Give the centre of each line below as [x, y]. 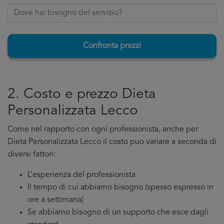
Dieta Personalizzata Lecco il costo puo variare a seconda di [112, 142]
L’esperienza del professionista [81, 175]
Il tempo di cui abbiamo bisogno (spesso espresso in [120, 187]
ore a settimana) [55, 200]
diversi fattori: [31, 154]
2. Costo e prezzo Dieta [82, 94]
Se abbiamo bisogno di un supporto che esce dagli [118, 212]
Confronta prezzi [112, 46]
